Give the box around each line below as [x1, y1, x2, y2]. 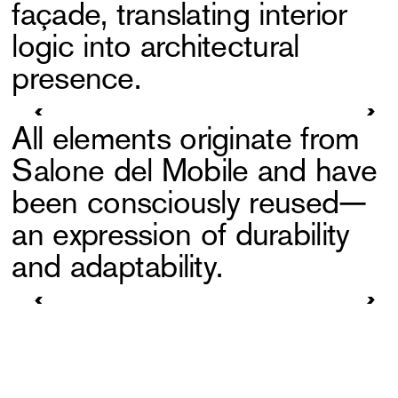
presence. [12, 57, 140, 99]
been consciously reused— [12, 181, 367, 224]
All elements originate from [12, 117, 360, 160]
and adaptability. [12, 245, 232, 288]
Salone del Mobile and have [12, 149, 378, 192]
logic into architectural [12, 25, 299, 68]
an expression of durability [12, 213, 350, 256]
